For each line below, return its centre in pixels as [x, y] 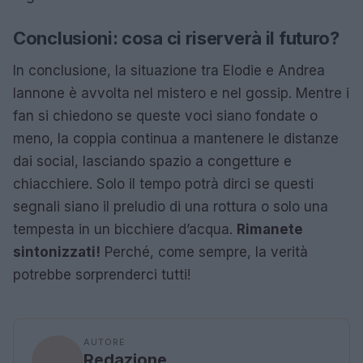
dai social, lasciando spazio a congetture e [152, 161]
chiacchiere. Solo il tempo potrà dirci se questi [163, 184]
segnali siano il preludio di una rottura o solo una [171, 206]
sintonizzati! [57, 252]
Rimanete [270, 229]
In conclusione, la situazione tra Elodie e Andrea [169, 70]
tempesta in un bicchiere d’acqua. [125, 229]
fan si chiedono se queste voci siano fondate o [165, 115]
